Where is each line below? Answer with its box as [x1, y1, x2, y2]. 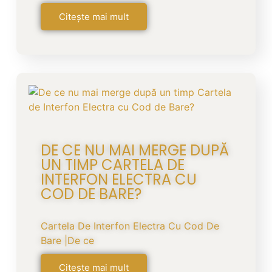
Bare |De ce [40, 234, 94, 246]
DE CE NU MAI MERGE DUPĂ [40, 140, 229, 160]
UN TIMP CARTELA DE [40, 154, 185, 175]
